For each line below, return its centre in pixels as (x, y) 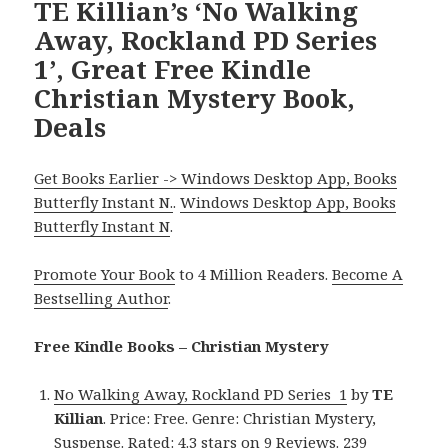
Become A (368, 273)
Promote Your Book (105, 273)
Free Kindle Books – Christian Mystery (182, 345)
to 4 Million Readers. (254, 273)
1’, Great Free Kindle (173, 68)
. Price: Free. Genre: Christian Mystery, (240, 417)
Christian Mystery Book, (195, 97)
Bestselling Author (101, 297)
